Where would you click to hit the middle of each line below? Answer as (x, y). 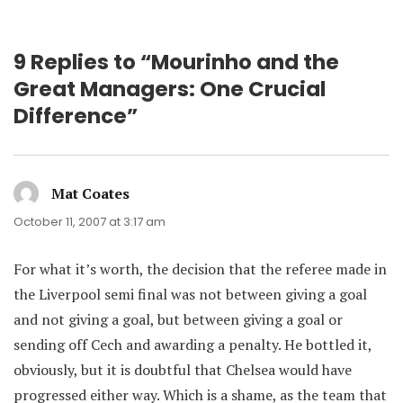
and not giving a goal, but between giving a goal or (178, 319)
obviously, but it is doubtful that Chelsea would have (183, 370)
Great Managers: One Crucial (170, 89)
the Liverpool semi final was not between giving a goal (190, 294)
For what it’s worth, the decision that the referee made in (200, 269)
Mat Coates (90, 193)
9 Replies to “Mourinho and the (176, 62)
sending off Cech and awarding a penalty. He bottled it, (193, 345)
